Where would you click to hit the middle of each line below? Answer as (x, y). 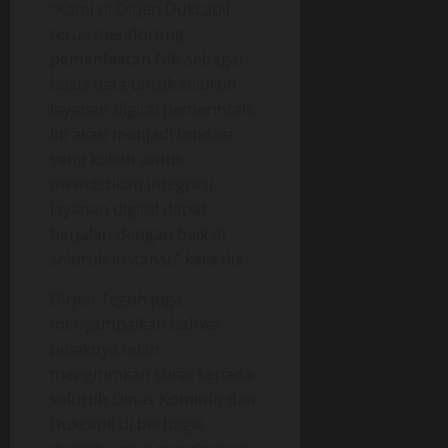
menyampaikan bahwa (135, 324)
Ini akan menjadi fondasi (141, 134)
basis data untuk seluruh (143, 84)
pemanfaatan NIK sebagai (146, 59)
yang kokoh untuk (117, 159)
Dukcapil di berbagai (127, 424)
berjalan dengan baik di (138, 234)
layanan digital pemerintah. (153, 109)
